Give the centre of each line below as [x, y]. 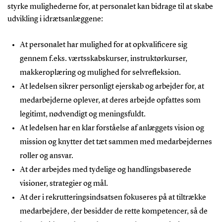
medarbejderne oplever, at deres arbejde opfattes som [110, 100]
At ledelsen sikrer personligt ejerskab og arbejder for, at [112, 86]
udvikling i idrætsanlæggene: [55, 19]
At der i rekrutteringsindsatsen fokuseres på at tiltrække [113, 197]
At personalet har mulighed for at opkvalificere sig [103, 45]
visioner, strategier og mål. [64, 184]
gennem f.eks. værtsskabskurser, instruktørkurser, [103, 59]
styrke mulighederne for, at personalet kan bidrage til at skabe [110, 7]
